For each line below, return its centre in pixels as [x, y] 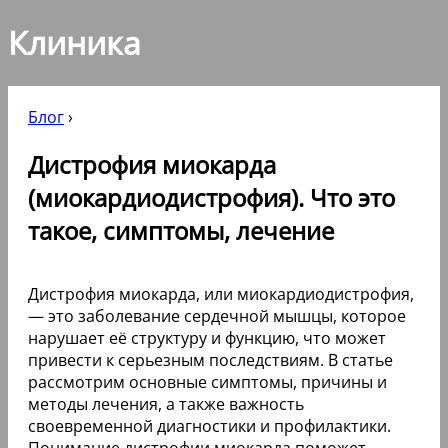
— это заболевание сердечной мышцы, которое [217, 315]
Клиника [74, 43]
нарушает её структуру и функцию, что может [207, 337]
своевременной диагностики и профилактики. [209, 425]
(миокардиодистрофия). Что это [211, 197]
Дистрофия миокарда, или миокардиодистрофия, [221, 293]
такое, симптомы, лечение [181, 230]
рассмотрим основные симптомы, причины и [207, 381]
